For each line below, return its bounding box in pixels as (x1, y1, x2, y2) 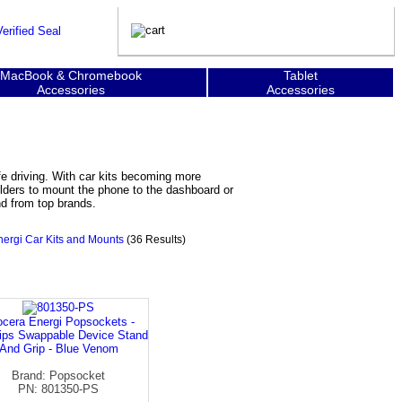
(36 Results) (127, 233, 186, 246)
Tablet (284, 68, 318, 83)
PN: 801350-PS (18, 381, 99, 396)
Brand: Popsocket (12, 368, 105, 382)
